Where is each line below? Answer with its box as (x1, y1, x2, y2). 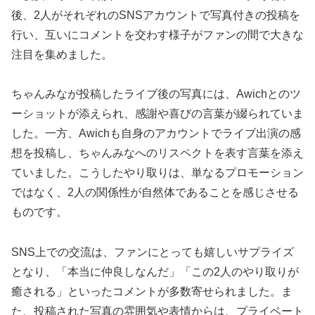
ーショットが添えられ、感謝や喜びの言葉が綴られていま (11, 108, 304, 120)
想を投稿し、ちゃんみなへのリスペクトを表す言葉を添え (11, 147, 304, 160)
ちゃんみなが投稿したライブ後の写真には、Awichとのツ (11, 88, 301, 101)
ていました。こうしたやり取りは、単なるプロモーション (11, 167, 304, 179)
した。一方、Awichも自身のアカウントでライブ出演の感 (11, 127, 301, 140)
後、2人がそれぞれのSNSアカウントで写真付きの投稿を (11, 8, 300, 21)
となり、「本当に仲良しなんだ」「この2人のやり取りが (11, 266, 299, 278)
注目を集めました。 (11, 48, 112, 60)
